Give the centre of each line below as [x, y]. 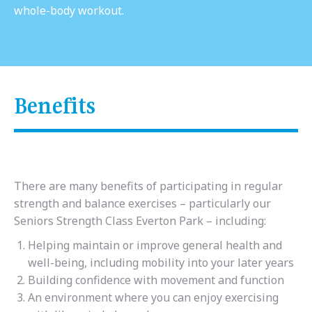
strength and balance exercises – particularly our [142, 203]
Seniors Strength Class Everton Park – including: [140, 220]
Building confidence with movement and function [156, 280]
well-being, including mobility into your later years [161, 262]
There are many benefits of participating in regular [148, 186]
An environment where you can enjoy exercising [153, 297]
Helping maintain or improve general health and [155, 245]
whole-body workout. [69, 10]
